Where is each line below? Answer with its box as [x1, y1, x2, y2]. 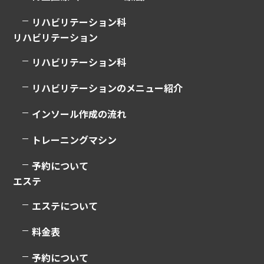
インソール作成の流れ [32, 106, 127, 121]
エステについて [32, 198, 98, 213]
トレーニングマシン [32, 132, 117, 147]
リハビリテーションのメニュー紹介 [32, 80, 183, 95]
